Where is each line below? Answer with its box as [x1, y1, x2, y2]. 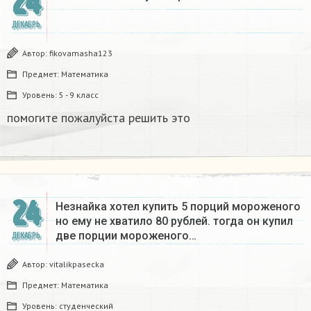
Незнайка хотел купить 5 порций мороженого [56, 200, 301, 214]
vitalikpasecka [49, 259, 104, 270]
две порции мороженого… [56, 229, 196, 243]
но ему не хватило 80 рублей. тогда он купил [56, 215, 293, 228]
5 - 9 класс [59, 90, 99, 101]
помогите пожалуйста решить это [7, 110, 190, 126]
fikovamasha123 [49, 48, 112, 59]
